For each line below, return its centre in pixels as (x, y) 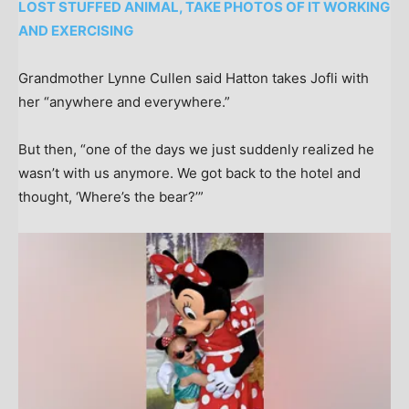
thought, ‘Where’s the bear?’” (111, 197)
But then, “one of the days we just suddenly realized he (196, 150)
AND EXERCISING (76, 31)
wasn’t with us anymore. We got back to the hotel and (189, 173)
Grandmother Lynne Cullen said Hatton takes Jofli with (194, 79)
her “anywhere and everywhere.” (124, 102)
